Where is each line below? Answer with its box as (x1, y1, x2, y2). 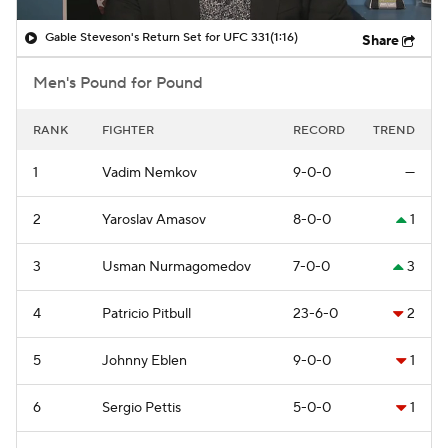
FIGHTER (102, 122, 154, 138)
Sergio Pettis (102, 398, 181, 417)
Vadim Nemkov (102, 163, 197, 182)
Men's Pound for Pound (33, 72, 203, 93)
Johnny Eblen (102, 351, 187, 370)
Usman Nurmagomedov (102, 257, 251, 276)
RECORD (293, 122, 345, 138)
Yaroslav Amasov (102, 210, 206, 229)
